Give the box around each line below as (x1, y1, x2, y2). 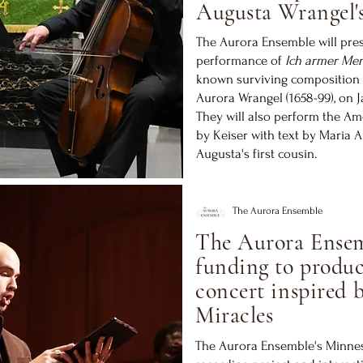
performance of (196, 53, 285, 68)
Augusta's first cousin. (196, 146, 320, 161)
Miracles (195, 301, 274, 329)
